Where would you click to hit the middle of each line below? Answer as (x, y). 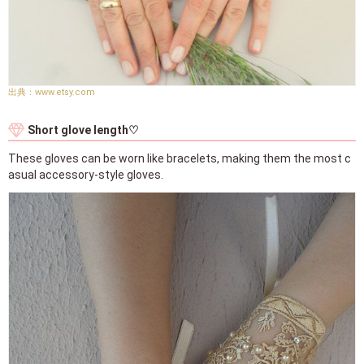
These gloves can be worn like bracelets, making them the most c (180, 159)
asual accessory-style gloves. (86, 175)
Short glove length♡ (83, 130)
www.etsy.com (65, 93)
